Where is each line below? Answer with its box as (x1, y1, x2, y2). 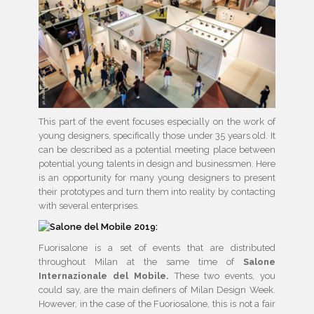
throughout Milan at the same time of (39, 256, 243, 267)
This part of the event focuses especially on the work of (39, 116, 275, 127)
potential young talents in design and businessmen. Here (39, 158, 275, 169)
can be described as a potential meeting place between (39, 144, 275, 155)
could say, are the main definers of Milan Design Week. (39, 284, 275, 295)
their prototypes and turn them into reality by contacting (39, 186, 275, 197)
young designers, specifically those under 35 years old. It (39, 130, 275, 141)
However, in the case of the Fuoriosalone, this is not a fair (39, 298, 275, 309)
